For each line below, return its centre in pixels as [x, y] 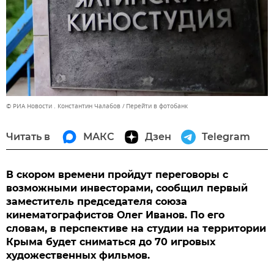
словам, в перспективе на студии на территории [136, 229]
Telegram [226, 137]
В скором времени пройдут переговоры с [117, 175]
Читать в [28, 137]
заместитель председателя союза [97, 202]
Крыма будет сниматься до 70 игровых [111, 242]
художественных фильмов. [78, 256]
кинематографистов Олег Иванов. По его [115, 215]
